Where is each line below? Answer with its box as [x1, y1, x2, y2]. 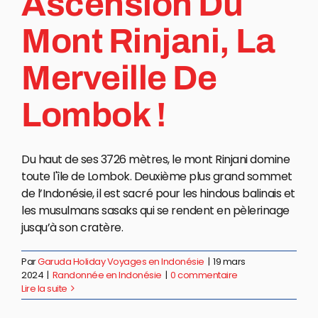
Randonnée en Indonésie [52, 268, 162, 282]
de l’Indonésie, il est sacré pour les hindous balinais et [21, 185, 295, 202]
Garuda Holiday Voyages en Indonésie [38, 254, 204, 268]
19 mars [213, 254, 246, 268]
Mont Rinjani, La [21, 22, 275, 60]
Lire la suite [21, 281, 67, 295]
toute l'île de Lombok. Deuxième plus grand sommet [21, 168, 292, 185]
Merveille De [21, 59, 217, 97]
